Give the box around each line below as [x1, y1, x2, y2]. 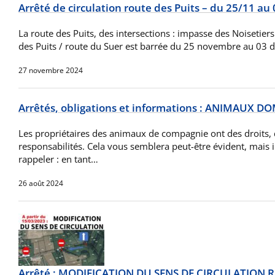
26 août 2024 [18, 178, 63, 189]
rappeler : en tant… [18, 153, 98, 166]
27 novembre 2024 [18, 65, 83, 76]
